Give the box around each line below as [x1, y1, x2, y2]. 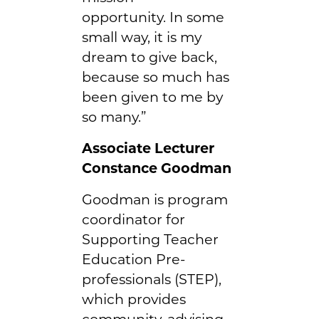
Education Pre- [82, 250, 185, 268]
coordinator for [82, 210, 185, 228]
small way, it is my [82, 28, 202, 46]
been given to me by [82, 88, 223, 105]
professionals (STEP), [82, 270, 221, 288]
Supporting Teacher [82, 230, 219, 248]
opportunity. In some [82, 8, 224, 26]
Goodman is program [82, 190, 228, 208]
